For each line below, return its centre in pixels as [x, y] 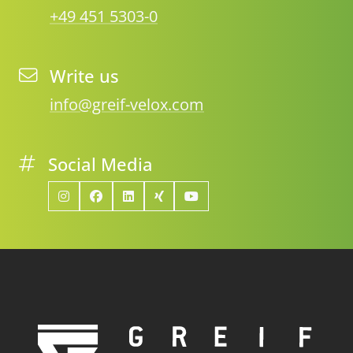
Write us [84, 76]
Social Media [100, 164]
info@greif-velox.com [127, 104]
